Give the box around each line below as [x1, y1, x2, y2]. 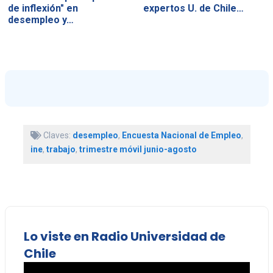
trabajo [46, 144, 76, 154]
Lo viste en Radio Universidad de [23, 227, 225, 245]
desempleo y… [7, 14, 74, 26]
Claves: [41, 130, 73, 140]
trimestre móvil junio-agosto [79, 144, 197, 154]
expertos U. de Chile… [143, 2, 244, 15]
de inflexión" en [7, 2, 78, 15]
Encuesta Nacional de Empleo [121, 130, 241, 140]
